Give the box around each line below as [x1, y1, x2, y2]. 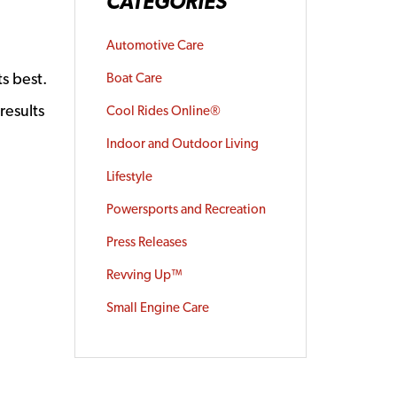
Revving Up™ [105, 267, 183, 283]
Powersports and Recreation [105, 201, 266, 217]
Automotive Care [105, 37, 204, 53]
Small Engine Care [105, 300, 209, 315]
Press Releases [105, 234, 187, 250]
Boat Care [105, 70, 162, 86]
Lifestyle [105, 168, 152, 184]
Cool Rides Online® [105, 103, 221, 119]
